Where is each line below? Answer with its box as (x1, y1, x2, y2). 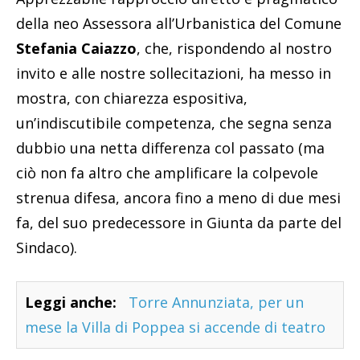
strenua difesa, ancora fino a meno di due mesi (16, 187, 341, 207)
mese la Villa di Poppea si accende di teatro (25, 317, 325, 337)
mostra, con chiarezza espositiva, (16, 88, 247, 108)
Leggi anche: (25, 292, 117, 312)
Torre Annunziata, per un (129, 292, 304, 312)
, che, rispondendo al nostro (137, 38, 332, 58)
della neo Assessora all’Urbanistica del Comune (16, 13, 342, 33)
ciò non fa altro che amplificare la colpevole (16, 162, 318, 182)
